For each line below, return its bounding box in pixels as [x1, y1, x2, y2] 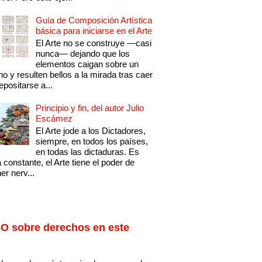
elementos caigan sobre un [36, 59, 139, 70]
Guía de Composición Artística [36, 15, 153, 26]
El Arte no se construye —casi [36, 38, 152, 49]
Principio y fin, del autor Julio [36, 103, 144, 113]
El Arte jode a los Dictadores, [36, 126, 146, 136]
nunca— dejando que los [36, 49, 130, 59]
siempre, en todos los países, [36, 136, 149, 147]
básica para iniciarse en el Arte [36, 26, 153, 36]
